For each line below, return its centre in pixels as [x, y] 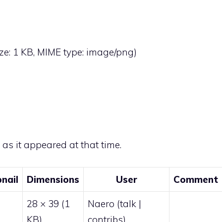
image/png [110, 52]
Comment [196, 179]
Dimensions [53, 179]
